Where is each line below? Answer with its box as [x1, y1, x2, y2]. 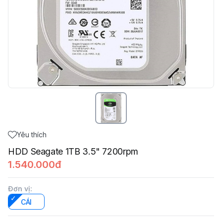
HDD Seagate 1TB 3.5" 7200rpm [8, 146, 138, 157]
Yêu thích [17, 130, 47, 139]
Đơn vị [8, 184, 30, 193]
